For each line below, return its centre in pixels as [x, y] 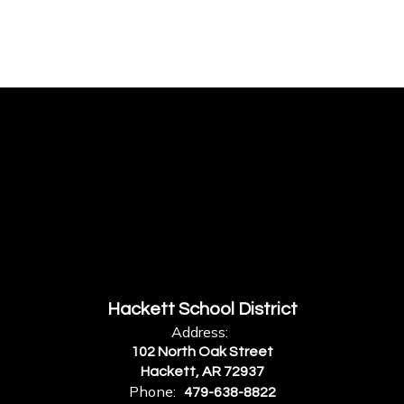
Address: [200, 332]
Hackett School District [202, 309]
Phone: [152, 391]
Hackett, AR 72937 [202, 372]
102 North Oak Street [202, 352]
